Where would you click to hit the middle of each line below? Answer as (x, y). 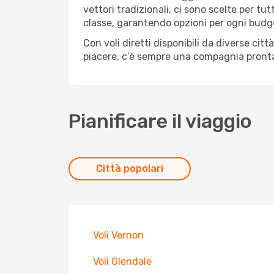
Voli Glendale (122, 261)
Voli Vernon (118, 235)
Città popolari (130, 168)
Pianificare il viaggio (160, 121)
